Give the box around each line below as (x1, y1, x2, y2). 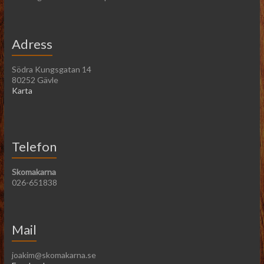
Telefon (11, 138, 57, 154)
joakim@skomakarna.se (11, 249, 96, 260)
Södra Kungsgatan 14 (11, 64, 91, 74)
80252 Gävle (11, 74, 58, 85)
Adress (11, 35, 52, 52)
